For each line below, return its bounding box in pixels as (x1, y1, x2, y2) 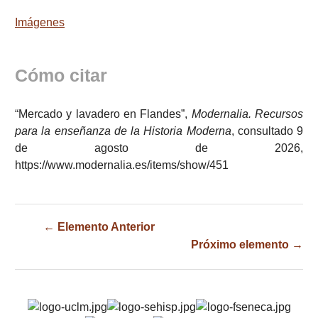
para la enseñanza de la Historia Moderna (15, 125, 231, 138)
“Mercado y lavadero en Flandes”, (15, 108, 192, 121)
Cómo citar (15, 66, 107, 86)
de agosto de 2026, (15, 142, 303, 155)
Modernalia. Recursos (191, 108, 304, 121)
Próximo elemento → (191, 238, 303, 251)
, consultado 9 (231, 125, 303, 138)
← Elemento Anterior (43, 221, 155, 234)
